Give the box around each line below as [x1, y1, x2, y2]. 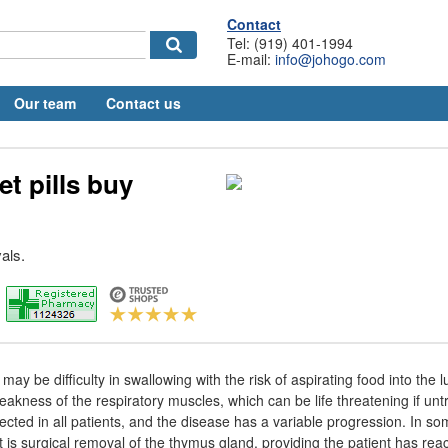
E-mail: [227, 49, 275, 69]
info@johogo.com [275, 49, 386, 69]
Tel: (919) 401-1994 [227, 33, 353, 53]
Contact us [106, 93, 181, 113]
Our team [14, 93, 76, 113]
